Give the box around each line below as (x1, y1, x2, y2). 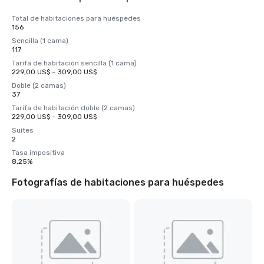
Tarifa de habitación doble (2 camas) (12, 104, 135, 112)
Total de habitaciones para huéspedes (12, 14, 141, 22)
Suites (12, 126, 34, 134)
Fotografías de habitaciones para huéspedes (12, 177, 224, 188)
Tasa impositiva (12, 148, 65, 157)
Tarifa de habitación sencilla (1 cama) (12, 59, 137, 67)
